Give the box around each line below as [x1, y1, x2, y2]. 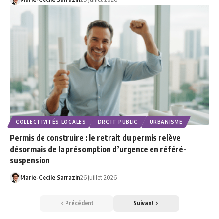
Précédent [65, 199, 94, 207]
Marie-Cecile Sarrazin [20, 174, 80, 182]
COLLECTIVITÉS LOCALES [16, 119, 86, 125]
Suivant [133, 199, 154, 207]
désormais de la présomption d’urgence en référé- [10, 144, 186, 154]
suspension [10, 155, 50, 166]
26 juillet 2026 [80, 174, 117, 182]
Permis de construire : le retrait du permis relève [10, 133, 181, 143]
